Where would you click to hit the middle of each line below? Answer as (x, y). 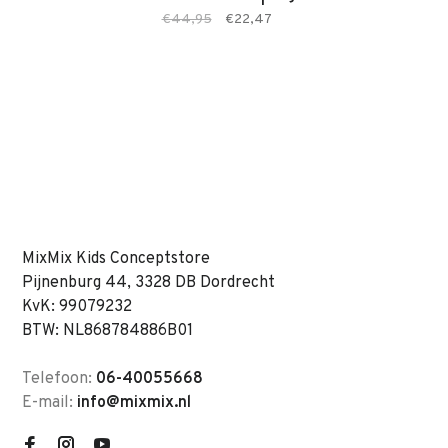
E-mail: (49, 403)
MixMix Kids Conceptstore (116, 259)
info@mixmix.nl (134, 403)
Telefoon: (59, 379)
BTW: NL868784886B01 (107, 331)
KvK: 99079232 (77, 307)
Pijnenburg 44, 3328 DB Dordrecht (148, 283)
